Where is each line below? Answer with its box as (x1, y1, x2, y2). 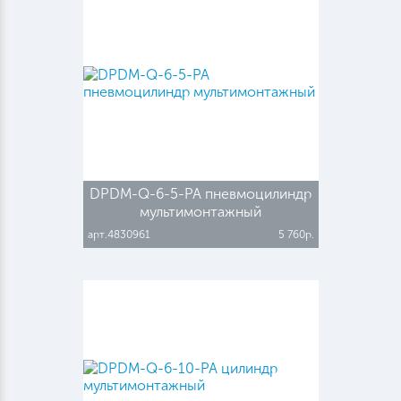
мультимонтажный (140, 202, 261, 220)
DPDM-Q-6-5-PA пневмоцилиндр (90, 184, 311, 202)
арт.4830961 (87, 227, 150, 241)
